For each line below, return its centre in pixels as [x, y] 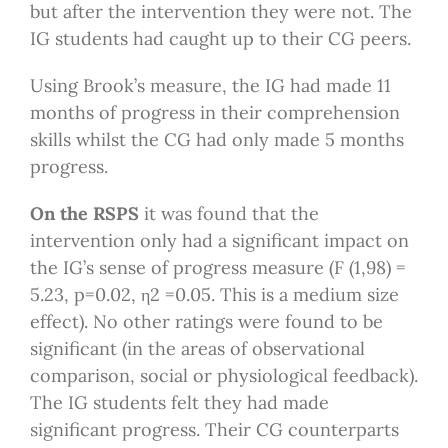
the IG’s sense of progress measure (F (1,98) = [217, 268]
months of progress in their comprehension [214, 113]
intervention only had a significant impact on [219, 241]
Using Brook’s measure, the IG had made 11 [210, 86]
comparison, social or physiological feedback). [223, 376]
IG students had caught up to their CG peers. [220, 39]
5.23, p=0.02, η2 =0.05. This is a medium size [214, 295]
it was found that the [228, 214]
